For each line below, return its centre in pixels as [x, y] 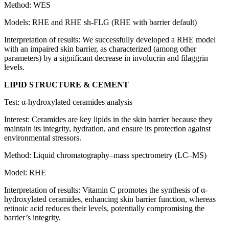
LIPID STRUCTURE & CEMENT [66, 85]
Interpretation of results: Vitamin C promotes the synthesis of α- [106, 190]
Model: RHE [25, 173]
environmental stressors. [43, 138]
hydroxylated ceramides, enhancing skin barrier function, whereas [110, 199]
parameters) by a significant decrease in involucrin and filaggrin [106, 58]
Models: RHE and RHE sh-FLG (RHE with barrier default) [100, 22]
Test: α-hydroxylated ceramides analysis [68, 102]
